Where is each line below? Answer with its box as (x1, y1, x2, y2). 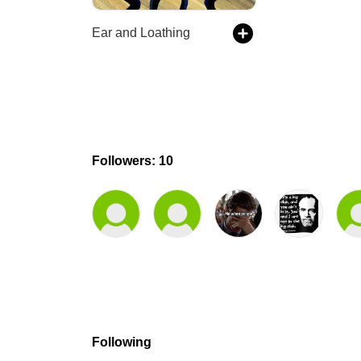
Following (92, 335, 151, 349)
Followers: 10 (92, 154, 173, 168)
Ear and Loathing (92, 26, 190, 39)
